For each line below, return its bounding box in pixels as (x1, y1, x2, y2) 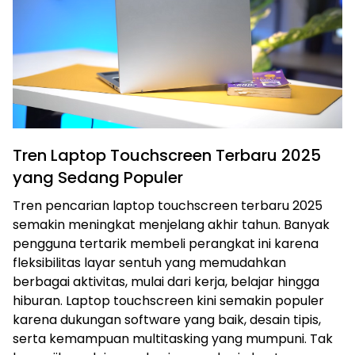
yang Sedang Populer (13, 166, 183, 189)
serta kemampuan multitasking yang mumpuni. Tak (13, 330, 333, 348)
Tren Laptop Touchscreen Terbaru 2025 (13, 144, 321, 166)
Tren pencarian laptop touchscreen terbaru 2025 (13, 197, 323, 215)
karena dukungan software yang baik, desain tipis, (13, 311, 321, 329)
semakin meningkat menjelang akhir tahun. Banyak (13, 216, 330, 234)
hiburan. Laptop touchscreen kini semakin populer (13, 292, 324, 310)
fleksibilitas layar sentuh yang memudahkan (13, 254, 286, 272)
